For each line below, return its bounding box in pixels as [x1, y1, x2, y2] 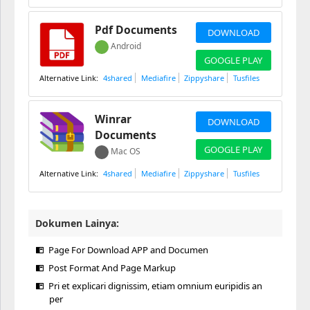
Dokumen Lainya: [35, 217, 119, 230]
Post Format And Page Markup [48, 262, 176, 274]
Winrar [95, 111, 131, 127]
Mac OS [111, 145, 140, 157]
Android [111, 40, 141, 52]
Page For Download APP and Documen [48, 244, 208, 256]
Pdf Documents [95, 22, 177, 37]
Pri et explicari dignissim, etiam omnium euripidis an [48, 280, 262, 292]
